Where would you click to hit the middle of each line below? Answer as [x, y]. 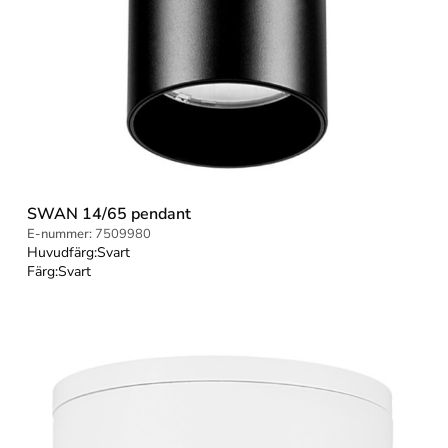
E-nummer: [60, 233]
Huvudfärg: [62, 252]
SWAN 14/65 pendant [109, 213]
